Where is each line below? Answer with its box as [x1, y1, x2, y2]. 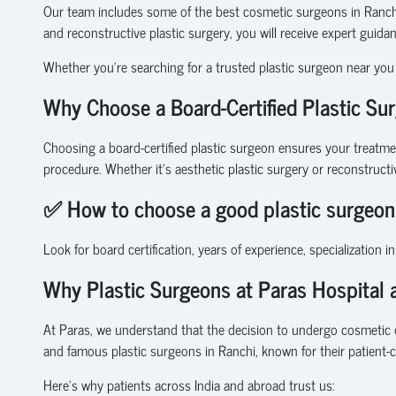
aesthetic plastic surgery [174, 156, 308, 179]
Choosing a [42, 134, 109, 158]
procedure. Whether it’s [42, 156, 175, 179]
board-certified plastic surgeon [108, 134, 275, 158]
